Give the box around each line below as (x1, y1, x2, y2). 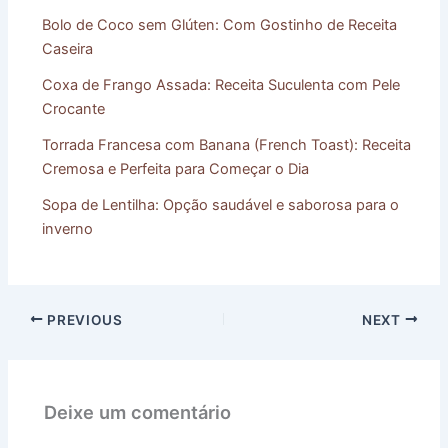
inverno (42, 220, 94, 239)
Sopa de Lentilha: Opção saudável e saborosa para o (42, 196, 400, 215)
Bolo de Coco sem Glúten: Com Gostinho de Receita (42, 16, 398, 35)
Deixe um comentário (44, 400, 232, 423)
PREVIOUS (43, 311, 123, 328)
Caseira (42, 40, 94, 59)
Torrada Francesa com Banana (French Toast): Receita (42, 136, 412, 155)
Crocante (42, 100, 106, 119)
